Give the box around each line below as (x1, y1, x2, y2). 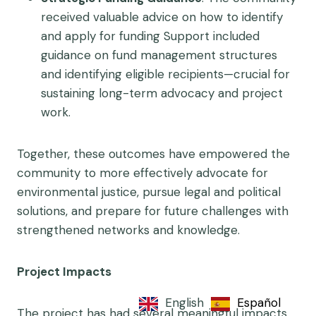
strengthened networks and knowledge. (17, 222, 240, 238)
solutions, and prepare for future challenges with (17, 203, 288, 219)
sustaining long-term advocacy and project (41, 85, 283, 101)
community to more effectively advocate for (17, 165, 268, 181)
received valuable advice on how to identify (41, 9, 283, 25)
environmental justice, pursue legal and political (17, 184, 281, 200)
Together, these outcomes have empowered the (17, 146, 290, 162)
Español (237, 295, 281, 310)
